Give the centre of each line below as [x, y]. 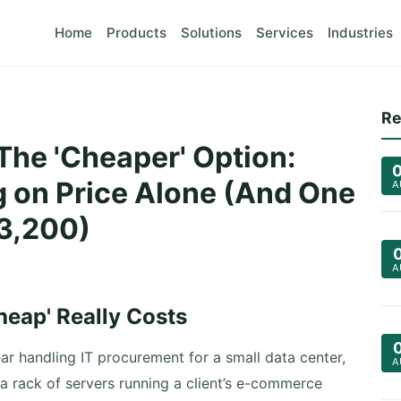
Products [137, 33]
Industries [360, 33]
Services [285, 33]
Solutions [211, 33]
